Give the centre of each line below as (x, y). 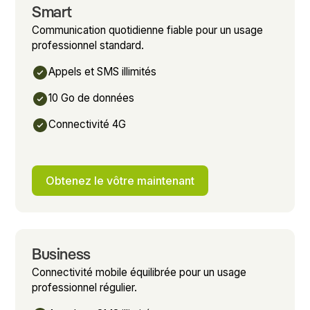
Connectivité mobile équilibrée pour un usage (139, 272)
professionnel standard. (88, 45)
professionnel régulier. (85, 287)
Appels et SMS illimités (103, 71)
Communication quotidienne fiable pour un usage (148, 30)
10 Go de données (92, 98)
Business (61, 255)
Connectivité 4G (88, 124)
